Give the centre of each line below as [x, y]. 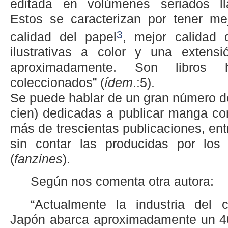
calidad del [48, 37]
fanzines [38, 159]
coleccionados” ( [57, 82]
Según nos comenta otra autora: [122, 182]
